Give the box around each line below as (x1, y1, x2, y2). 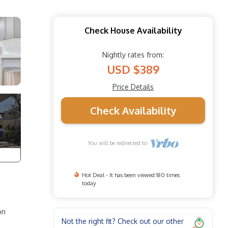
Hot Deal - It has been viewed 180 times (81, 171, 180, 179)
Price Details (112, 82, 154, 91)
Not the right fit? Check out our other (62, 216, 184, 225)
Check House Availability (84, 25, 182, 36)
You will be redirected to (87, 139, 150, 147)
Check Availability (90, 103, 177, 117)
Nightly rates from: (102, 50, 164, 59)
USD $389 (107, 62, 159, 76)
